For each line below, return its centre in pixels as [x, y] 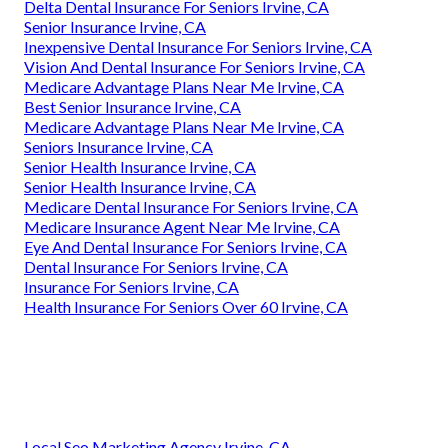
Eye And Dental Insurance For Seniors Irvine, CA [185, 246]
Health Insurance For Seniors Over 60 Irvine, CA [186, 306]
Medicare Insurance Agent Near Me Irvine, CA [182, 226]
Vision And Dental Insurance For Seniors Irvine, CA [194, 66]
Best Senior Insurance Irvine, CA [132, 106]
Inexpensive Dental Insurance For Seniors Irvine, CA [198, 46]
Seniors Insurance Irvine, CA [118, 146]
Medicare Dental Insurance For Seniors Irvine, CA [191, 206]
